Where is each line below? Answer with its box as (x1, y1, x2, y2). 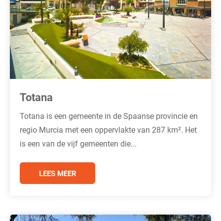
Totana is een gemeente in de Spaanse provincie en (20, 110, 198, 121)
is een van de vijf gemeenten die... (20, 138, 137, 148)
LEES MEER (38, 168, 76, 178)
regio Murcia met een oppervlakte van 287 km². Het (20, 124, 197, 135)
